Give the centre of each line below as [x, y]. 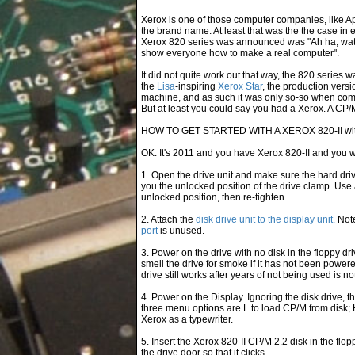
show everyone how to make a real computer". [240, 53]
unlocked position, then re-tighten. [214, 197]
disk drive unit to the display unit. [265, 219]
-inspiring [197, 86]
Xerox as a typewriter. [187, 319]
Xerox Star [240, 86]
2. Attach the [168, 219]
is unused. [181, 231]
